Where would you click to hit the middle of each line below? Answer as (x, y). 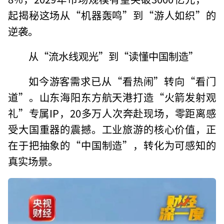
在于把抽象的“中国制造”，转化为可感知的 (112, 145)
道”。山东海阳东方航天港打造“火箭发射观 (112, 97)
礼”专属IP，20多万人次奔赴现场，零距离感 (112, 113)
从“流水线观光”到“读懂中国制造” (113, 56)
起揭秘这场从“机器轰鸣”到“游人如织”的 (112, 15)
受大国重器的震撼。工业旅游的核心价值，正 (112, 129)
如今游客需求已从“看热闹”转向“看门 (122, 81)
